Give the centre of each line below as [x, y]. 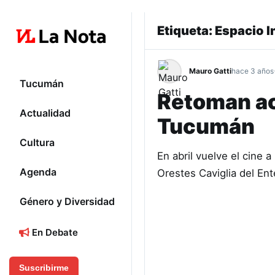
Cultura [37, 143]
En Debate [54, 233]
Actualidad [45, 113]
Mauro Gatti [210, 71]
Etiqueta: [186, 31]
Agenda [38, 172]
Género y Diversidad [67, 202]
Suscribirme [44, 268]
